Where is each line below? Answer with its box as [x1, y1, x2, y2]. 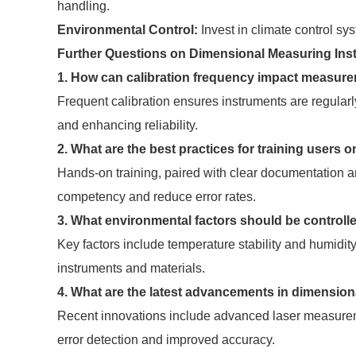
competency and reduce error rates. [57, 190, 256, 203]
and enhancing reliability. [57, 118, 198, 132]
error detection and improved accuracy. [57, 333, 275, 346]
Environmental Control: [57, 23, 198, 37]
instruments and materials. [57, 261, 205, 275]
